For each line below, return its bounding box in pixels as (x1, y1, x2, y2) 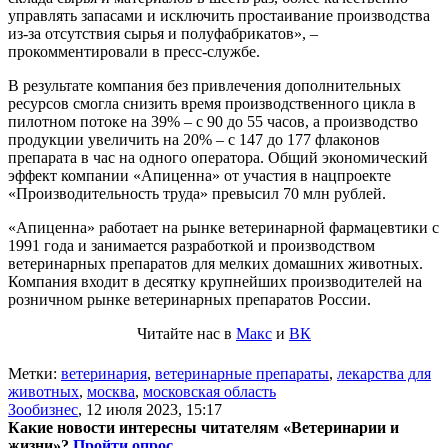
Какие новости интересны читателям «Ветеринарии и (8, 418, 399, 436)
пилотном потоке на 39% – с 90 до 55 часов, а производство (8, 112, 418, 130)
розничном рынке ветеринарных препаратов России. (8, 290, 371, 308)
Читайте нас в (137, 324, 236, 342)
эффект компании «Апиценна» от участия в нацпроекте (8, 166, 391, 184)
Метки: (8, 364, 61, 382)
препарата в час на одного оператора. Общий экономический (8, 148, 428, 166)
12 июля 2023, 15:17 (86, 400, 222, 418)
